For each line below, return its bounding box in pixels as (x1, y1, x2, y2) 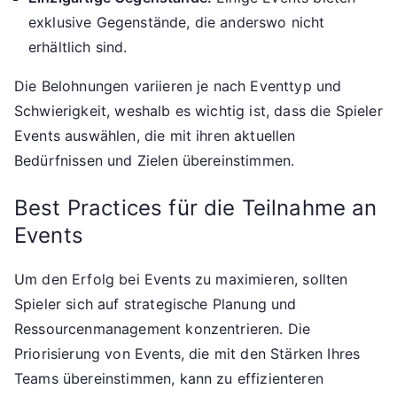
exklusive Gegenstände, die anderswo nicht (28, 13, 325, 32)
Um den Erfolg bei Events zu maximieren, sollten (14, 270, 348, 289)
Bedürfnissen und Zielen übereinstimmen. (14, 152, 295, 170)
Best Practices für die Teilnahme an (14, 195, 378, 222)
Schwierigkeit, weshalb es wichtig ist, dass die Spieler (14, 102, 383, 121)
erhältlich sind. (28, 38, 128, 57)
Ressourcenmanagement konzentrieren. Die (14, 320, 311, 339)
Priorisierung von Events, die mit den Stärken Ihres (14, 345, 361, 363)
